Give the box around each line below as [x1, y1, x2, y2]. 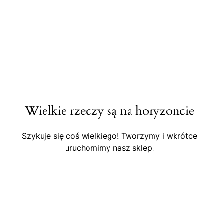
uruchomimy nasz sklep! [65, 142, 154, 153]
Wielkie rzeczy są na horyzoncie [24, 102, 195, 119]
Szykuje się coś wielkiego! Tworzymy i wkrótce [22, 131, 197, 141]
